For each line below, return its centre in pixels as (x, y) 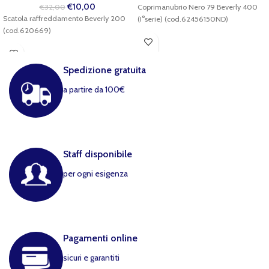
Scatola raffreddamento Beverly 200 (64, 18)
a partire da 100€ (94, 89)
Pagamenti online (100, 238)
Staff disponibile (98, 154)
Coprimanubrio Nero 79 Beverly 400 (198, 7)
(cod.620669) (27, 30)
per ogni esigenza (95, 174)
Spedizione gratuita (104, 70)
